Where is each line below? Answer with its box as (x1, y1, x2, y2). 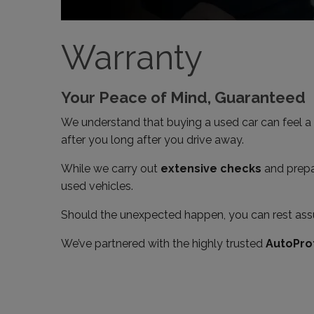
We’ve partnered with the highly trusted (61, 237, 266, 250)
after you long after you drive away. (61, 133, 244, 146)
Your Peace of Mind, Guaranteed (61, 88, 306, 107)
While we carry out (61, 162, 161, 175)
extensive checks (161, 162, 261, 175)
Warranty (61, 38, 203, 77)
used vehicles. (61, 179, 133, 193)
